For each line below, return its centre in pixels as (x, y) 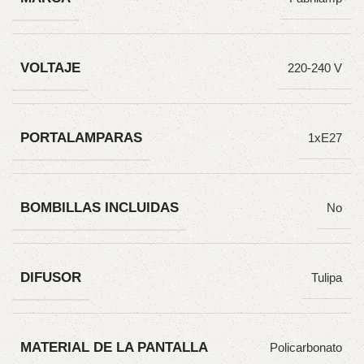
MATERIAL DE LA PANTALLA (114, 347)
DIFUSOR (51, 277)
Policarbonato (306, 348)
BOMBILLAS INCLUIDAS (100, 207)
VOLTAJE (50, 67)
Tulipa (327, 278)
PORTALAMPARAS (81, 137)
